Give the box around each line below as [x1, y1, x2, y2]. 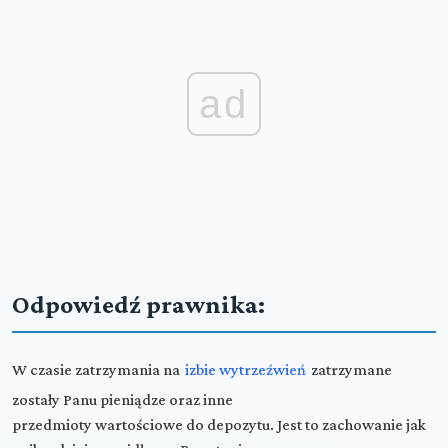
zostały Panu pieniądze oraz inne [12, 390, 233, 408]
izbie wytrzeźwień [185, 360, 306, 378]
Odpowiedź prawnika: [12, 289, 265, 319]
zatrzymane [308, 360, 392, 378]
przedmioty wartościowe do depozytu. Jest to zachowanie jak [12, 415, 426, 433]
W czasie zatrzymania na [12, 360, 183, 378]
